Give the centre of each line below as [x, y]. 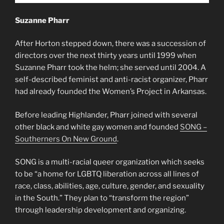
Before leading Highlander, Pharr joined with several [106, 115]
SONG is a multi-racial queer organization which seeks [110, 162]
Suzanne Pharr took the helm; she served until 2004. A [110, 68]
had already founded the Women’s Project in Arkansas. [111, 92]
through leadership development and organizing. [100, 210]
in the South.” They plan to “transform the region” [102, 198]
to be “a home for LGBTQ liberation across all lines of [107, 174]
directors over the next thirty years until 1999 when [106, 56]
